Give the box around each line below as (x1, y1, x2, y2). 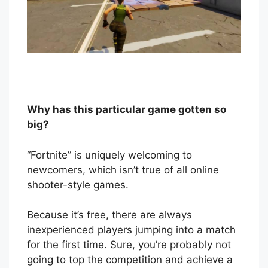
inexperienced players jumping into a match (27, 224, 236, 236)
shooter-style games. (27, 178, 129, 191)
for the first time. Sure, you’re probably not (27, 239, 231, 251)
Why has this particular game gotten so (27, 103, 226, 116)
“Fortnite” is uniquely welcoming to (27, 148, 192, 161)
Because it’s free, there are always (27, 209, 192, 221)
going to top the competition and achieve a (27, 254, 233, 266)
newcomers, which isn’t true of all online (27, 163, 219, 176)
